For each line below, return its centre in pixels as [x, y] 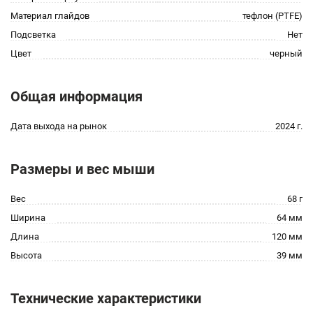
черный [286, 53]
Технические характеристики [106, 298]
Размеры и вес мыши [82, 169]
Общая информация [77, 96]
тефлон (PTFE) [272, 16]
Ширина [28, 218]
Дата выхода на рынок [59, 126]
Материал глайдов [50, 16]
